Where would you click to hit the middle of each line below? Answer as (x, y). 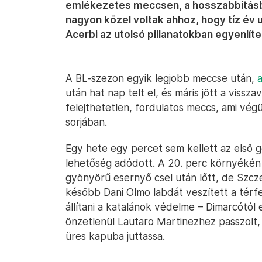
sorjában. (86, 122)
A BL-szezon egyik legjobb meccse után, (161, 78)
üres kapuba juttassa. (115, 236)
